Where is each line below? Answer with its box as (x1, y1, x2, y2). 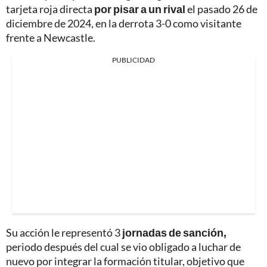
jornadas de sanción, (122, 226, 226, 240)
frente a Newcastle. (6, 31, 95, 45)
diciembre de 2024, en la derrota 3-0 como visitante (6, 17, 241, 30)
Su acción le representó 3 (6, 226, 122, 240)
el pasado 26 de (185, 2, 257, 16)
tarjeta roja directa (6, 2, 94, 16)
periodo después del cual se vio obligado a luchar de (6, 240, 241, 254)
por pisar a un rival (94, 2, 185, 16)
